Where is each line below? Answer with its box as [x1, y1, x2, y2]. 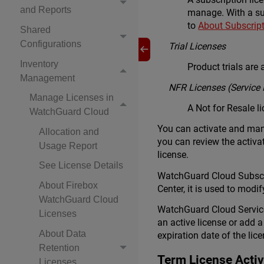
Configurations [20, 38, 81, 49]
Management [20, 72, 75, 83]
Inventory [20, 58, 58, 69]
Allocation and [39, 126, 99, 137]
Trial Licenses [169, 41, 226, 52]
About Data [39, 228, 86, 239]
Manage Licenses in [29, 93, 114, 103]
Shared [20, 24, 51, 35]
